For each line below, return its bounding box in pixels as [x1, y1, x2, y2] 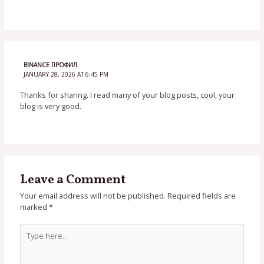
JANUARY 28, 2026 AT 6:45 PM [23, 70, 108, 78]
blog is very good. [20, 101, 82, 112]
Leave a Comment [20, 171, 126, 189]
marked [20, 202, 49, 213]
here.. [19, 235, 41, 246]
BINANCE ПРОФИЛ [23, 60, 77, 69]
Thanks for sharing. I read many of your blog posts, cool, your [20, 90, 235, 101]
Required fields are [167, 190, 236, 202]
